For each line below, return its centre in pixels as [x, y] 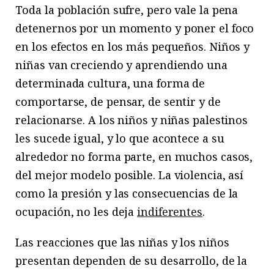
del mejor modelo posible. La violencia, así [130, 175]
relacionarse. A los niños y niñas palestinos [132, 120]
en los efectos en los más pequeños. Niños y [133, 46]
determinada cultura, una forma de [110, 83]
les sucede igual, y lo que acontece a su [120, 138]
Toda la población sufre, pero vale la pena [127, 9]
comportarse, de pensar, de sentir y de [118, 101]
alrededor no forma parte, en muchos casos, [134, 156]
